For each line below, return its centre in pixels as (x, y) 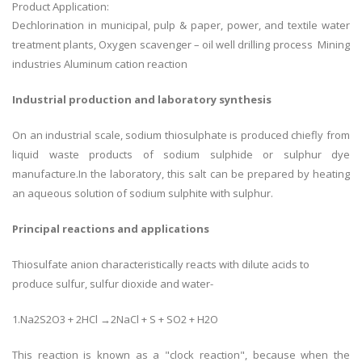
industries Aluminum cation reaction (100, 64)
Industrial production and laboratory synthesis (142, 100)
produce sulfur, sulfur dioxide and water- (113, 284)
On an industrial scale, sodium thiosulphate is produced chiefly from (181, 135)
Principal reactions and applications (111, 229)
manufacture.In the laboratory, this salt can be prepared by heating (181, 174)
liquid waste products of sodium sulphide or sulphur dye (181, 155)
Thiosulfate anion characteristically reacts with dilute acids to (161, 265)
